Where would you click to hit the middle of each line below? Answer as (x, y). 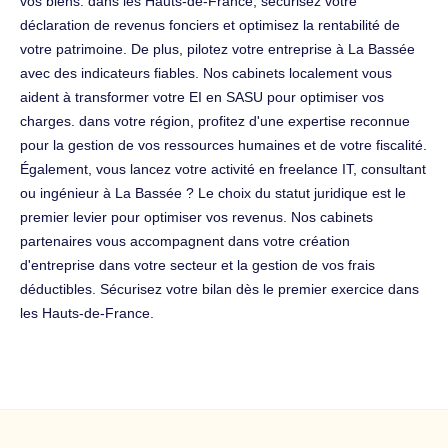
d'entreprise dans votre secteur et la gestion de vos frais (197, 264)
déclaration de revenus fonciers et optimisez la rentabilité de (210, 24)
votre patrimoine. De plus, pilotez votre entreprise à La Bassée (217, 48)
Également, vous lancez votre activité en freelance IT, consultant (223, 168)
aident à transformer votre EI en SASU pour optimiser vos (202, 96)
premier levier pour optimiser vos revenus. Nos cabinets (196, 216)
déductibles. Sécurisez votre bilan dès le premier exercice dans (219, 288)
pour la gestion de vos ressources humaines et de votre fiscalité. (223, 144)
